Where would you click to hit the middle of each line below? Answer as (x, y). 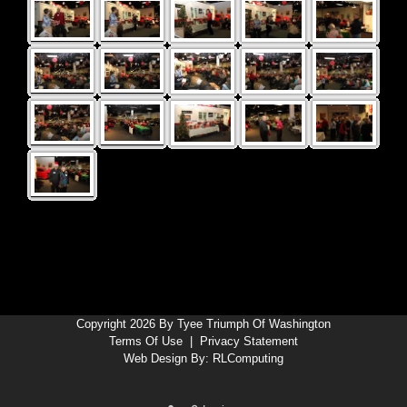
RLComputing (248, 358)
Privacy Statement (249, 341)
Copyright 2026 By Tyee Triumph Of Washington (203, 323)
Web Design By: (168, 358)
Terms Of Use (146, 341)
